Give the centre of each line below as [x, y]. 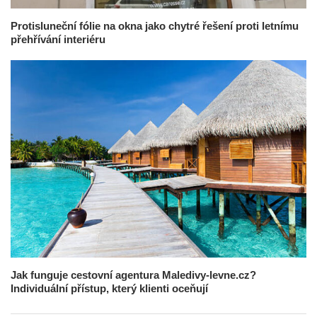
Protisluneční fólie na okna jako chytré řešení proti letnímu [155, 26]
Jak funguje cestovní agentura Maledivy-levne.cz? [133, 275]
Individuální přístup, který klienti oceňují [109, 288]
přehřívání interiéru [58, 40]
